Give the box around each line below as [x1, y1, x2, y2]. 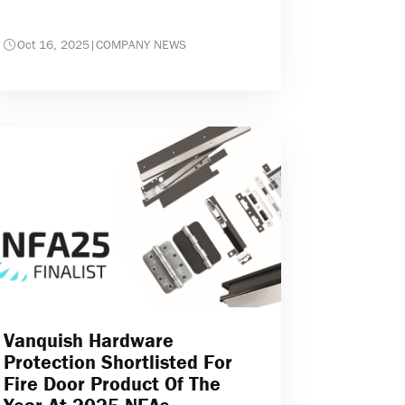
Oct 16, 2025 [17, 36, 90, 53]
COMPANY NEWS [96, 36, 187, 53]
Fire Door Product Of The [4, 372, 221, 397]
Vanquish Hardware [4, 328, 174, 353]
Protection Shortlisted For [4, 350, 233, 375]
